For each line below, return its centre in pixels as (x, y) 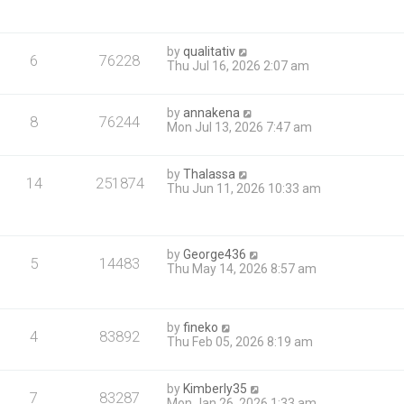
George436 (215, 255)
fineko (201, 328)
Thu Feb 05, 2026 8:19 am (240, 342)
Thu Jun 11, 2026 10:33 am (244, 189)
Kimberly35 (216, 389)
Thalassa (210, 174)
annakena (212, 113)
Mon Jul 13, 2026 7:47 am (240, 128)
